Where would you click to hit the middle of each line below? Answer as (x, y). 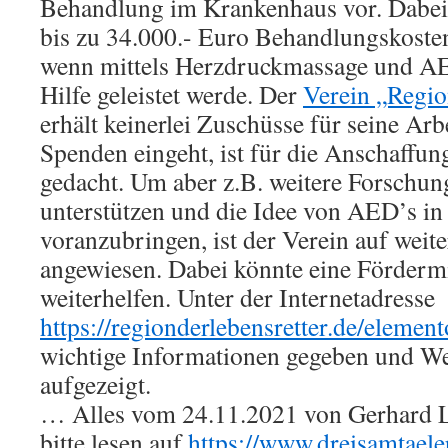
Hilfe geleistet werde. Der (171, 94)
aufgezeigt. (95, 384)
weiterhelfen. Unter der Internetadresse (237, 297)
